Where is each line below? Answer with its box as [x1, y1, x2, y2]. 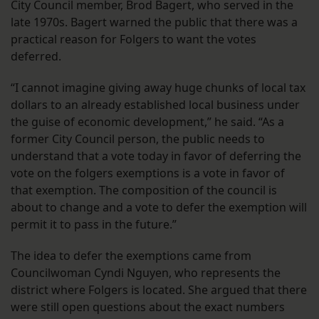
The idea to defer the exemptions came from [11, 248, 251, 264]
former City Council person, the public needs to [11, 131, 265, 147]
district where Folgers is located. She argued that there [11, 282, 307, 298]
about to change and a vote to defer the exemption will [11, 199, 307, 216]
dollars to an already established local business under [11, 97, 300, 113]
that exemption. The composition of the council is [11, 182, 277, 199]
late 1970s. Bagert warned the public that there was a [11, 14, 298, 31]
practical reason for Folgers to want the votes [11, 31, 256, 48]
